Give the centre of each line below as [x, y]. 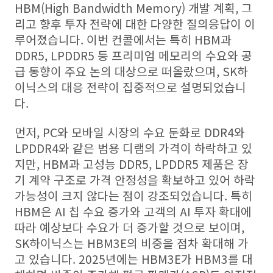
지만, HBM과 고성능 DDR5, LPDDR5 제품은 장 [132, 164]
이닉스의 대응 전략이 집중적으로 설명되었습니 [130, 87]
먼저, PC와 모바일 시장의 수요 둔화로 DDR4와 [130, 132]
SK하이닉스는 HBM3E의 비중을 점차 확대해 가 [132, 243]
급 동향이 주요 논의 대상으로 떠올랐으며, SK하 [131, 71]
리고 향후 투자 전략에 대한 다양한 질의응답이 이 [135, 24]
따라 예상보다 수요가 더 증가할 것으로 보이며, [129, 227]
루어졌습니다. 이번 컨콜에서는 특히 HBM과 [123, 40]
